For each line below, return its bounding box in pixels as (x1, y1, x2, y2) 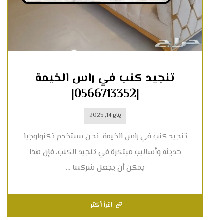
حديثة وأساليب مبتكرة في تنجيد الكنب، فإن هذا (29, 146, 181, 159)
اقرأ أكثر (91, 200, 113, 211)
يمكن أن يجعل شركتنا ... (65, 162, 145, 175)
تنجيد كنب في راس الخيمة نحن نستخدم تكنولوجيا (23, 131, 187, 143)
